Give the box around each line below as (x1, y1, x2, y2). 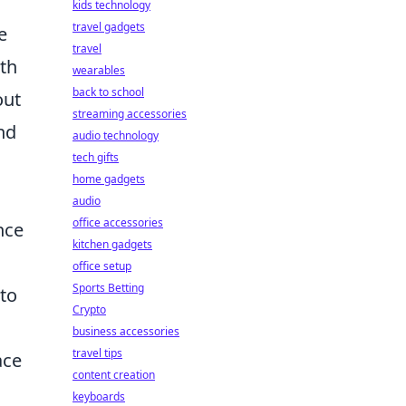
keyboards (72, 389, 125, 404)
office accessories (72, 215, 163, 230)
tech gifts (72, 150, 119, 165)
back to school (72, 84, 144, 100)
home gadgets (72, 171, 145, 187)
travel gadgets (72, 19, 145, 34)
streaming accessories (72, 106, 187, 121)
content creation (72, 367, 155, 382)
